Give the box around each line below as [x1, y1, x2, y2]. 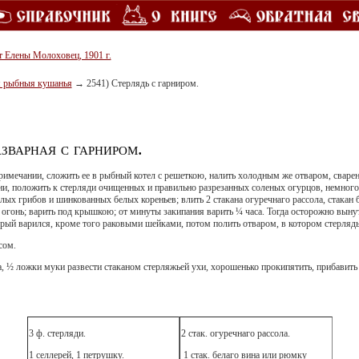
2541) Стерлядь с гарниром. [86, 78, 199, 89]
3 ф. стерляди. [28, 327, 86, 339]
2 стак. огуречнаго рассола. [180, 327, 290, 339]
